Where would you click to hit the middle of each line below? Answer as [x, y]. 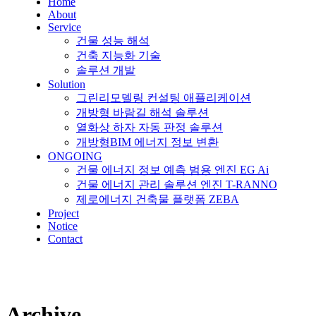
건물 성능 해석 [113, 41]
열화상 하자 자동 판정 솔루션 [150, 127]
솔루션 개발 [106, 70]
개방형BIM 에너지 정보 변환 [147, 142]
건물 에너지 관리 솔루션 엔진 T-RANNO [177, 184]
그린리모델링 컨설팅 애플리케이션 [164, 98]
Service [65, 27]
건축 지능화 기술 [119, 55]
